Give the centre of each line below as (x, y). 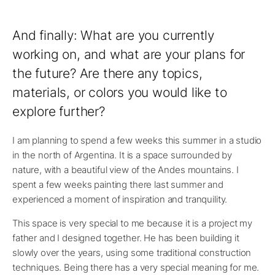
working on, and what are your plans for (129, 55)
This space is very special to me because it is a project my (133, 223)
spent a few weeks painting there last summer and (118, 185)
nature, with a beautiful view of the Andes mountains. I (126, 170)
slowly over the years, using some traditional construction (132, 253)
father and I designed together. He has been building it (126, 238)
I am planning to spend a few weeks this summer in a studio (137, 141)
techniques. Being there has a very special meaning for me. (136, 268)
